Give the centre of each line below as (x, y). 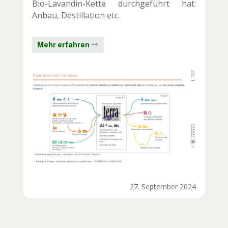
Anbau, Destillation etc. (76, 16)
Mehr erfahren (63, 45)
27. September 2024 (163, 187)
